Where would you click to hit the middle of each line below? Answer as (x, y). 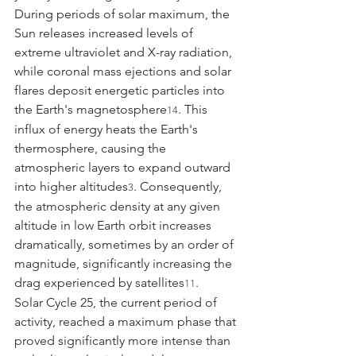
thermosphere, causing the (92, 148)
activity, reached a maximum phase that (127, 321)
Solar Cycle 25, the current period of (117, 302)
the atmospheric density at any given (119, 206)
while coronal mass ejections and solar (124, 71)
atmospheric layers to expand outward (124, 167)
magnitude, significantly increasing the (125, 263)
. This (194, 109)
